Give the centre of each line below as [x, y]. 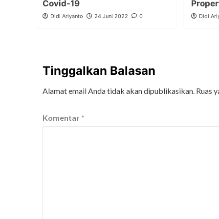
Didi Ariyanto [67, 16]
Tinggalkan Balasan [99, 71]
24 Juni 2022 [111, 16]
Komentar [62, 118]
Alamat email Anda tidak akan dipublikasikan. [119, 91]
